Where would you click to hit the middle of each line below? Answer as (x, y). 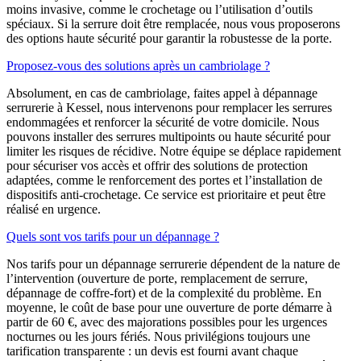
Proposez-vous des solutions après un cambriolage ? (138, 66)
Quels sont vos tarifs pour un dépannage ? (113, 237)
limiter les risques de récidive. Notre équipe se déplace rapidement (174, 151)
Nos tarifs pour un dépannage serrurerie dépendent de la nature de (173, 264)
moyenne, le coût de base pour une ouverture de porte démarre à (169, 308)
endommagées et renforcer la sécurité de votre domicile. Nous (163, 122)
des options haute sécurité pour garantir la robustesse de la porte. (169, 39)
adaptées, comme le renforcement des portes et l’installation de (164, 180)
